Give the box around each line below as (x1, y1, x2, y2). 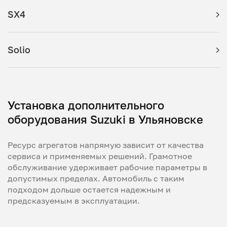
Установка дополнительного (8, 98, 164, 112)
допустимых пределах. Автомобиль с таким (8, 173, 184, 183)
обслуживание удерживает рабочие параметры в (8, 162, 207, 172)
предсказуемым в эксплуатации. (8, 196, 140, 206)
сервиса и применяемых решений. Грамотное (8, 151, 192, 161)
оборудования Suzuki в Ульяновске (8, 112, 203, 126)
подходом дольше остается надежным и (8, 184, 171, 195)
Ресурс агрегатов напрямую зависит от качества (8, 140, 204, 150)
